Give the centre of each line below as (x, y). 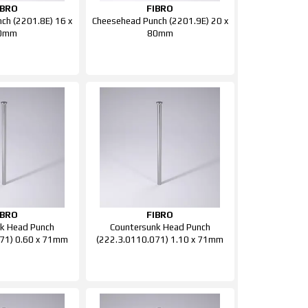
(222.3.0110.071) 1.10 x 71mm (160, 240)
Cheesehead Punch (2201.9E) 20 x (160, 21)
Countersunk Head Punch (160, 227)
